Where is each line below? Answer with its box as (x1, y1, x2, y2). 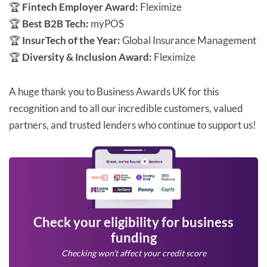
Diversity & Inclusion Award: (22, 51, 152, 64)
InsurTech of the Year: (22, 34, 120, 47)
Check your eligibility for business (33, 214, 234, 231)
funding (110, 229, 157, 246)
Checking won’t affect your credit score (61, 248, 206, 259)
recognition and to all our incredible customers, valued (9, 102, 243, 115)
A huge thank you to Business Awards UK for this (9, 85, 219, 98)
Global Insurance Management (120, 34, 256, 47)
